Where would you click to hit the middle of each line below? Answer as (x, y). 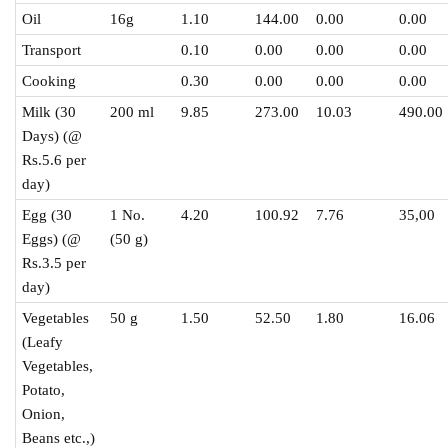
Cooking (49, 81)
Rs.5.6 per (54, 160)
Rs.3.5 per (54, 263)
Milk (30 (49, 112)
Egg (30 (47, 215)
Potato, (44, 390)
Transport (52, 50)
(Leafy (43, 342)
